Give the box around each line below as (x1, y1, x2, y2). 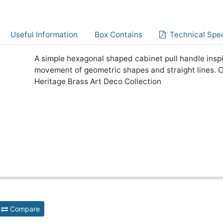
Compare (8, 205, 40, 213)
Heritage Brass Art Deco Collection (34, 77, 162, 86)
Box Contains (95, 30, 142, 39)
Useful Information (10, 30, 78, 39)
